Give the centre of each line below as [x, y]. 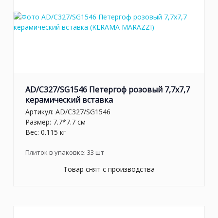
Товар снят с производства [109, 169]
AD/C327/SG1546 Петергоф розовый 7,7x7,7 [108, 89]
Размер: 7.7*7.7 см [55, 122]
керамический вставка [69, 100]
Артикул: [40, 112]
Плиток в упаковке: [56, 153]
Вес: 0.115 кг [46, 132]
